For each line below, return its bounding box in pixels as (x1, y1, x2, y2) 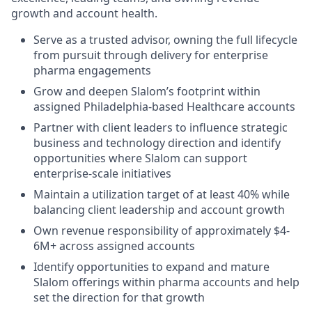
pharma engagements (33, 63, 151, 78)
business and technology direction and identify (33, 135, 281, 150)
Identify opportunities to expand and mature (33, 259, 270, 274)
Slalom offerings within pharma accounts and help (33, 274, 299, 290)
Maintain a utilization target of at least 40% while (33, 187, 290, 202)
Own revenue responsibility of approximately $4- (33, 223, 290, 238)
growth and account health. (11, 6, 157, 21)
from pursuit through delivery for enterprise (33, 47, 268, 63)
